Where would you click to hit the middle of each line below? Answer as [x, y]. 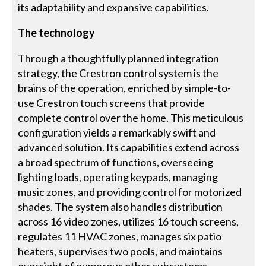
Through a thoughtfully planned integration [119, 58]
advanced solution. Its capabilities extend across [129, 147]
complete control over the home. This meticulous [131, 117]
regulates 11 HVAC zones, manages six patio [120, 236]
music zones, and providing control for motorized [130, 191]
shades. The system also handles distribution [121, 206]
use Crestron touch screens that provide [112, 102]
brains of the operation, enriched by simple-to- [125, 88]
